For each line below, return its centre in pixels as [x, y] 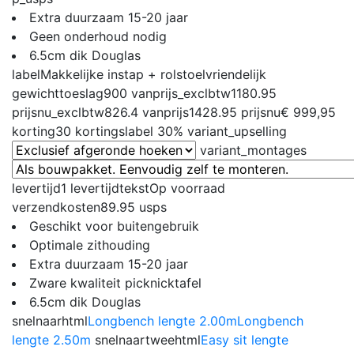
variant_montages [253, 150]
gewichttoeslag [58, 93]
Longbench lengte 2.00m [162, 320]
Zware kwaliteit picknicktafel [115, 282]
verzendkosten [56, 207]
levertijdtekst [110, 188]
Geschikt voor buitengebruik [114, 226]
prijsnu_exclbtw [58, 112]
